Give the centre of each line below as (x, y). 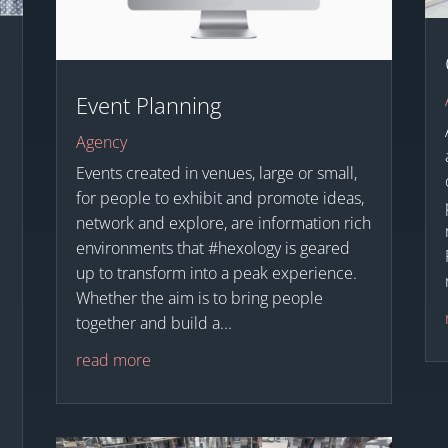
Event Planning (148, 105)
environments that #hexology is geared (212, 248)
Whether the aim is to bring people (199, 298)
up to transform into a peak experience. (216, 273)
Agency (101, 142)
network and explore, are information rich (223, 223)
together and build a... (153, 323)
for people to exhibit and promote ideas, (219, 198)
